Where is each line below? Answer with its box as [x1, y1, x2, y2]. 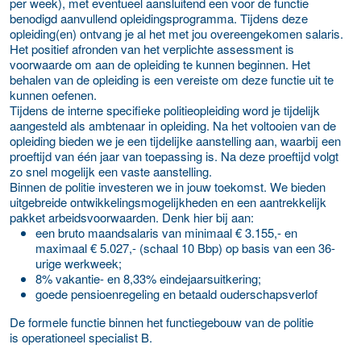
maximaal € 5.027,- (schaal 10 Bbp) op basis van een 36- [35, 239, 335, 256]
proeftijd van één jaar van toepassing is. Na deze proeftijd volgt [10, 147, 338, 164]
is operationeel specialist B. [10, 328, 152, 346]
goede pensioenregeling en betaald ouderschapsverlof [35, 284, 321, 302]
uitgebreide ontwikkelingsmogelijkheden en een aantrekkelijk [10, 193, 326, 210]
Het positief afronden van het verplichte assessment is [10, 39, 294, 57]
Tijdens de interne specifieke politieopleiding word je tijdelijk [10, 101, 320, 118]
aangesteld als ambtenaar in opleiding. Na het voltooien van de [10, 116, 336, 134]
